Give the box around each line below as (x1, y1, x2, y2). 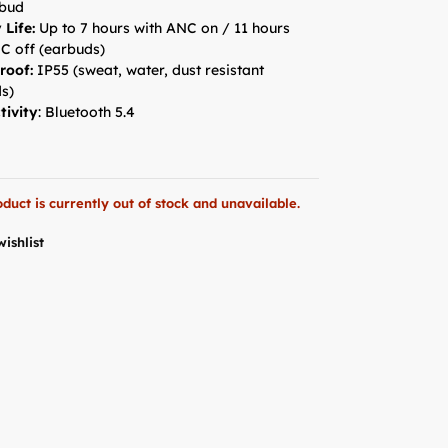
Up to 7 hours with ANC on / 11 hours (39, 18, 291, 37)
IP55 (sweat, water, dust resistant (37, 60, 265, 79)
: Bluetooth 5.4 (38, 102, 136, 121)
